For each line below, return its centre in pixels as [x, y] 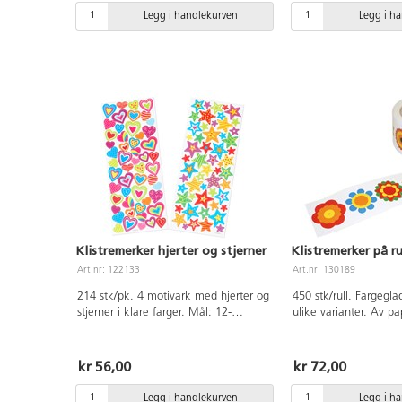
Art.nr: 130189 [324, 270]
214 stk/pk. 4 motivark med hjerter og [173, 296]
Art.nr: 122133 [109, 270]
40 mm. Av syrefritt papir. [141, 328]
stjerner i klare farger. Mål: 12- [154, 312]
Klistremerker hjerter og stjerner [171, 250]
